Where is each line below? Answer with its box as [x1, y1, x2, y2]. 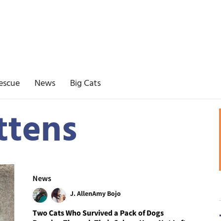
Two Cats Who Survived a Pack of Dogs [33, 207, 164, 218]
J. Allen [70, 188, 93, 198]
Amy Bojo [92, 188, 121, 198]
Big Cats [70, 76, 101, 91]
